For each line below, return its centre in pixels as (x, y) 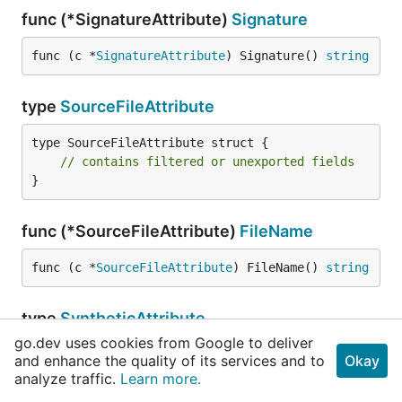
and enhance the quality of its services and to (170, 361)
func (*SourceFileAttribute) (131, 231)
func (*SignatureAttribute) (127, 19)
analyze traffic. (67, 379)
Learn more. (161, 379)
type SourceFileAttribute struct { (150, 143)
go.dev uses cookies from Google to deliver (164, 343)
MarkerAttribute (114, 373)
